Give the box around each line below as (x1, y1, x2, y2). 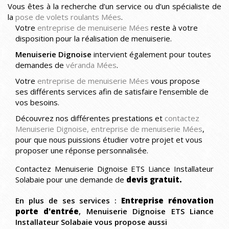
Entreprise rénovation (121, 195, 214, 205)
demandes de (15, 60, 66, 70)
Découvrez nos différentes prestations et (15, 113, 165, 123)
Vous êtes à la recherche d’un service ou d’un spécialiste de (8, 1, 221, 11)
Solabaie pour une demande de (15, 174, 126, 185)
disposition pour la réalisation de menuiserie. (15, 33, 172, 43)
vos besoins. (15, 97, 59, 107)
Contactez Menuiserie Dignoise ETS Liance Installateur (15, 164, 214, 174)
